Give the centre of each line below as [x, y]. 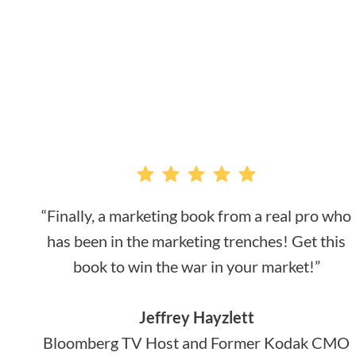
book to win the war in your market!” [196, 266]
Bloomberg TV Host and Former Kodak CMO [197, 342]
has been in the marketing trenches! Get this [197, 241]
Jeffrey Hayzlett [196, 317]
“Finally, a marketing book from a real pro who [197, 215]
